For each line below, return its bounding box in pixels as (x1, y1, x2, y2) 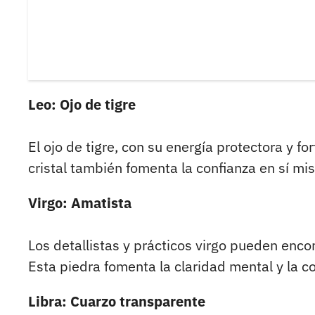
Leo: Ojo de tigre (28, 95, 136, 115)
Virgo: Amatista (28, 193, 131, 213)
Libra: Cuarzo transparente (28, 292, 205, 311)
